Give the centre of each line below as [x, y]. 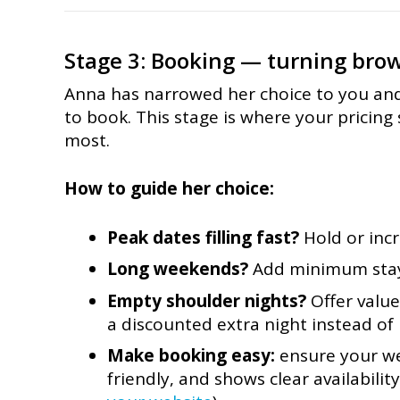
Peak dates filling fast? [203, 237]
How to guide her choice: [169, 189]
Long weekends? [177, 269]
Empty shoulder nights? [206, 300]
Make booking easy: [191, 356]
